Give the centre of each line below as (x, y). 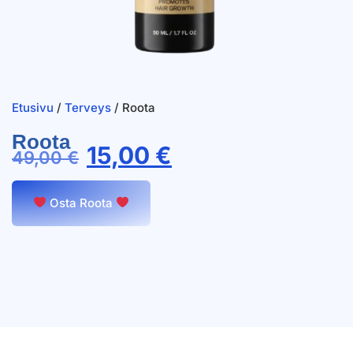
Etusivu (33, 107)
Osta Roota (82, 203)
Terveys (88, 107)
